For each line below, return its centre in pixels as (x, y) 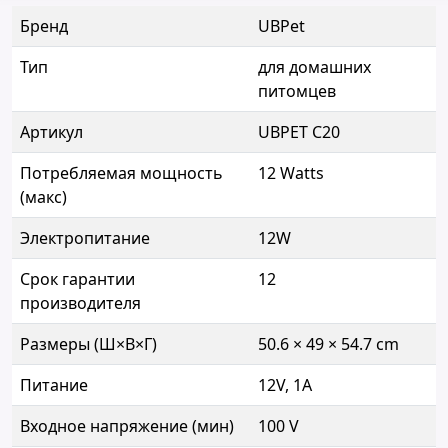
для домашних (314, 67)
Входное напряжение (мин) (127, 426)
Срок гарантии (77, 279)
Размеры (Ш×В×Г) (88, 344)
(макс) (43, 197)
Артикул (51, 132)
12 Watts (291, 173)
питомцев (297, 91)
